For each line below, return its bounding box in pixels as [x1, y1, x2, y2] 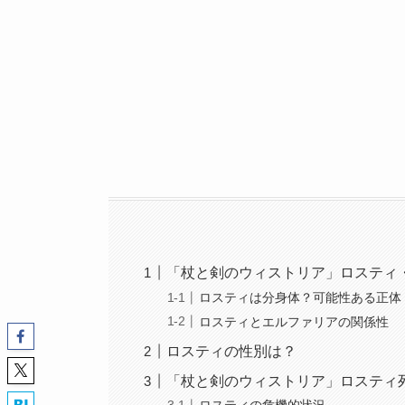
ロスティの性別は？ [166, 343, 297, 359]
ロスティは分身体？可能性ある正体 [199, 290, 402, 306]
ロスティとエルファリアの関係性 [199, 314, 390, 329]
